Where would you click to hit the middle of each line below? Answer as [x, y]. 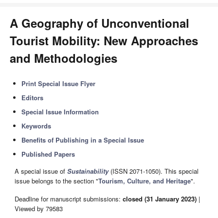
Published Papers [48, 154]
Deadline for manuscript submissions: [69, 199]
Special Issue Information [60, 112]
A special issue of [41, 171]
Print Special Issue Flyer [59, 83]
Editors [33, 98]
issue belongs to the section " [56, 181]
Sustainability [88, 171]
